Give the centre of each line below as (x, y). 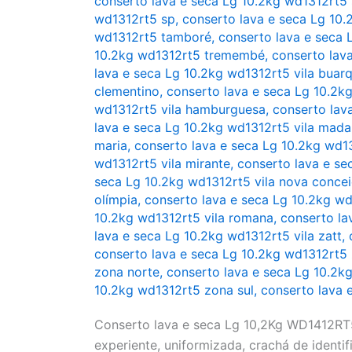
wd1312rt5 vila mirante (162, 163)
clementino (127, 91)
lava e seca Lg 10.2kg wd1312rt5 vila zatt (218, 235)
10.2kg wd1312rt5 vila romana (184, 217)
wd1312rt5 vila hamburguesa (180, 109)
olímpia (116, 199)
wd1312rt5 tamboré (153, 37)
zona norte (127, 271)
